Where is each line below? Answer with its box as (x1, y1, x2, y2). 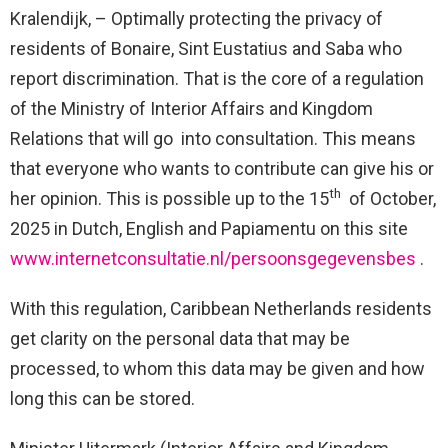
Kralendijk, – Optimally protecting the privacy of (10, 8, 383, 30)
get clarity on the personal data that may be (10, 328, 350, 350)
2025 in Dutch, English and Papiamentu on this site (10, 218, 408, 240)
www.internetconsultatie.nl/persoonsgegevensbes (10, 248, 416, 270)
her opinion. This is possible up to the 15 (10, 188, 329, 210)
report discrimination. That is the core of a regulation (10, 68, 424, 90)
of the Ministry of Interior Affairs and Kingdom (10, 98, 373, 120)
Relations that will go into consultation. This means (10, 128, 416, 150)
